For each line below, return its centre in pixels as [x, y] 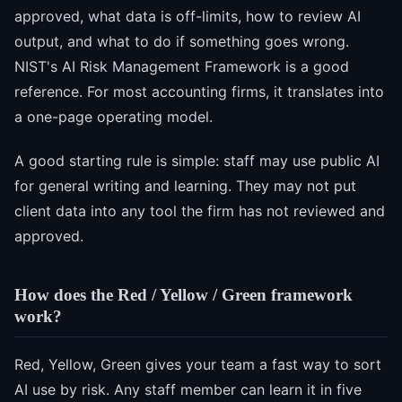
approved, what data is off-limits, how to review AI [188, 16]
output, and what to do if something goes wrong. [182, 41]
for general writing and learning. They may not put [185, 185]
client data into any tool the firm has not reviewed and [200, 210]
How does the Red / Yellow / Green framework [184, 294]
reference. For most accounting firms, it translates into [199, 91]
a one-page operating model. [114, 116]
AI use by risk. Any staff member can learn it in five [188, 389]
